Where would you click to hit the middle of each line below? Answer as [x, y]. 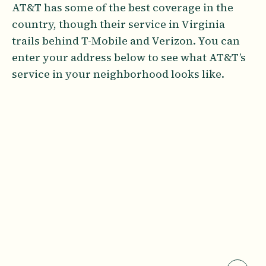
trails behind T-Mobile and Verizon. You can [126, 40]
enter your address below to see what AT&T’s [129, 57]
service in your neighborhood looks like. [118, 74]
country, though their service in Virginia [118, 24]
